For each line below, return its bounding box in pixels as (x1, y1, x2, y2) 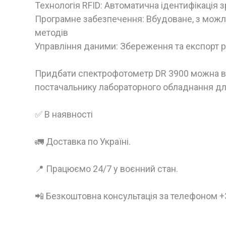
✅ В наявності (35, 109, 93, 120)
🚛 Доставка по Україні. (35, 136, 131, 147)
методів (35, 27, 68, 38)
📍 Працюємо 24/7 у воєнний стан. (35, 163, 178, 175)
